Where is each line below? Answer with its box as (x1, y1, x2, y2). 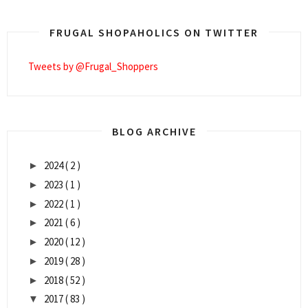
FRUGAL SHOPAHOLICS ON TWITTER (49, 25, 258, 40)
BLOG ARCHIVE (111, 124, 197, 139)
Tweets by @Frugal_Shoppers (28, 60, 158, 74)
